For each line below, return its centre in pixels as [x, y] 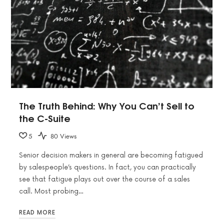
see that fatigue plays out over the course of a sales [104, 179]
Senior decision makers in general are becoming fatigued [111, 155]
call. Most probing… [51, 191]
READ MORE [37, 213]
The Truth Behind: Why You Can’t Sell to [107, 106]
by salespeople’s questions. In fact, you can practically [107, 167]
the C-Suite [45, 118]
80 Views [63, 137]
